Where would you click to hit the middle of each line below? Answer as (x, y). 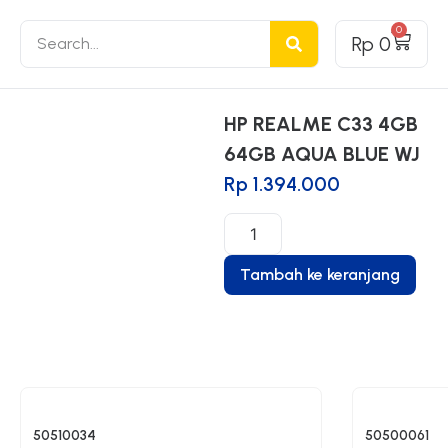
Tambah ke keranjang (320, 275)
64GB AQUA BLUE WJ (322, 154)
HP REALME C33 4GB (321, 124)
